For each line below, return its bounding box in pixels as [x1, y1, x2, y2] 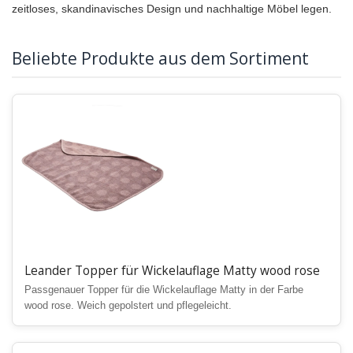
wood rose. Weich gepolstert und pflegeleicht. [24, 300, 232, 312]
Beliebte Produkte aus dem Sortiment [12, 47, 309, 70]
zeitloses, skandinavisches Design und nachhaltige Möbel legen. [12, 2, 332, 16]
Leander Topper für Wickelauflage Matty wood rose [24, 262, 320, 280]
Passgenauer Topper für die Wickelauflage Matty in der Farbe [24, 284, 303, 296]
